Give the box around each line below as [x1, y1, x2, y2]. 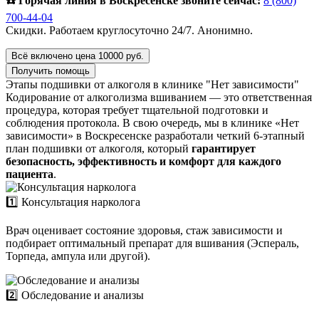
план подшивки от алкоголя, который [6, 142, 192, 155]
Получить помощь [11, 65, 90, 76]
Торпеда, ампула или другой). [6, 249, 150, 262]
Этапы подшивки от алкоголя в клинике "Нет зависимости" [6, 78, 299, 90]
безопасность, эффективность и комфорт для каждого [6, 155, 281, 167]
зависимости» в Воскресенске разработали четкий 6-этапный [6, 129, 305, 142]
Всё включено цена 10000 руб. [11, 50, 144, 61]
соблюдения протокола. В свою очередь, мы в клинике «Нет [6, 116, 299, 129]
